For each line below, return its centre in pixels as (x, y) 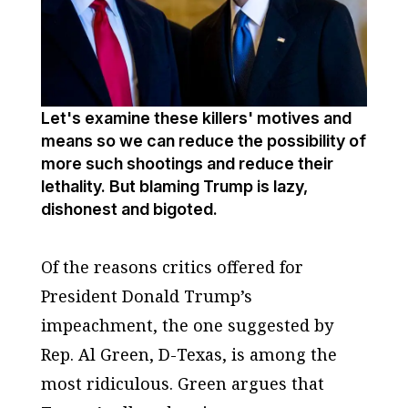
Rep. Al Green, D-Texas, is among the (189, 355)
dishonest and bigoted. (129, 209)
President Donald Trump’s (146, 296)
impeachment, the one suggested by (187, 326)
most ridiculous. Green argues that (182, 384)
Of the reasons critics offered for (172, 267)
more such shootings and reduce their (187, 164)
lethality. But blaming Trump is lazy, (174, 187)
